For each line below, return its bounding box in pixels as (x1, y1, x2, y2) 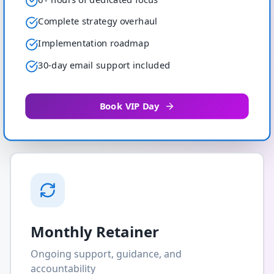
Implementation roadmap (38, 37, 149, 50)
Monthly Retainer (31, 221, 159, 242)
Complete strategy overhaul (38, 15, 158, 28)
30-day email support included (38, 59, 171, 71)
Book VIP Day (99, 100, 160, 113)
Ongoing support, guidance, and (31, 247, 182, 261)
